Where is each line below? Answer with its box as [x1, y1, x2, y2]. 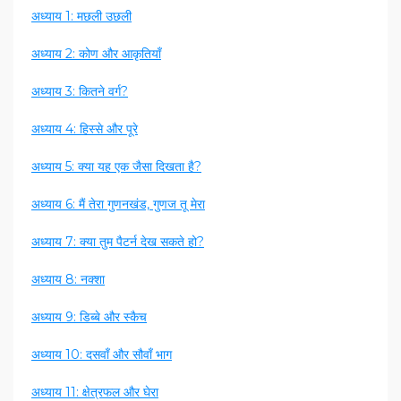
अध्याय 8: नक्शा [31, 271, 105, 288]
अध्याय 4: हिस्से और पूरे [31, 121, 138, 138]
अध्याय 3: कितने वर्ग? [31, 83, 128, 100]
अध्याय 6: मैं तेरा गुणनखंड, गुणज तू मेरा [31, 196, 205, 213]
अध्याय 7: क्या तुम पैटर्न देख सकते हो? [31, 234, 204, 251]
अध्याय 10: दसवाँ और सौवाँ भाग [31, 346, 172, 363]
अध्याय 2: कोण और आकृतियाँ [31, 46, 161, 63]
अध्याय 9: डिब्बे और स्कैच [31, 309, 147, 326]
